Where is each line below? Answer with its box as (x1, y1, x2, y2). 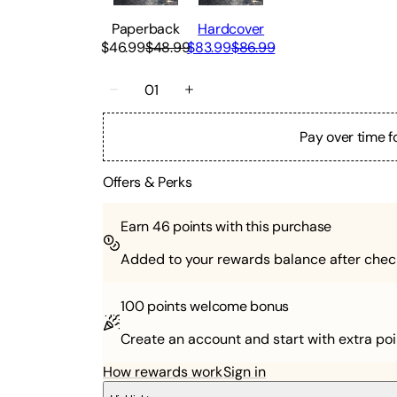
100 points (121, 297, 187, 316)
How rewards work (103, 362, 222, 382)
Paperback (111, 19, 180, 38)
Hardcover (198, 19, 265, 38)
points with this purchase (169, 217, 332, 237)
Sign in (223, 362, 266, 382)
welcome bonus (186, 297, 290, 316)
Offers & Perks (103, 172, 192, 191)
